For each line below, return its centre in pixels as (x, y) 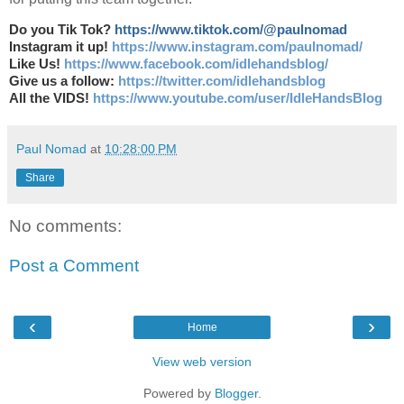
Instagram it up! (60, 47)
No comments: (65, 226)
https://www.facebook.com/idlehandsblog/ (196, 64)
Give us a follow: (64, 82)
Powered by (179, 394)
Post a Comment (74, 266)
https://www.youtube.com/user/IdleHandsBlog (238, 99)
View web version (202, 362)
